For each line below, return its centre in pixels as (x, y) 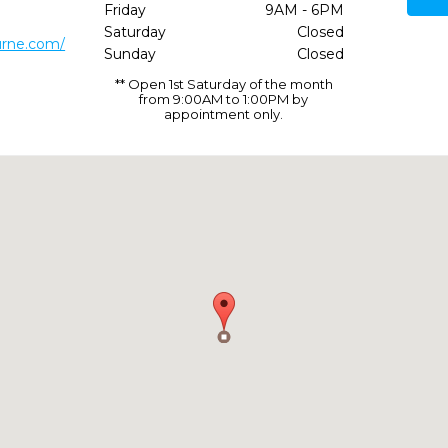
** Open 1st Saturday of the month (223, 84)
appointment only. (224, 114)
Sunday (129, 54)
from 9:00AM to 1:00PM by (224, 99)
